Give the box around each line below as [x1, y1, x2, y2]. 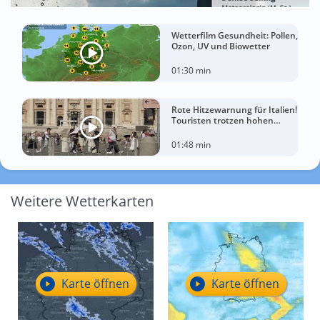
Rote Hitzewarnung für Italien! [171, 104, 297, 116]
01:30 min [171, 64, 211, 77]
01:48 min [171, 139, 211, 151]
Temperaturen [171, 125, 231, 138]
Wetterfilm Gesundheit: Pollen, [171, 29, 298, 42]
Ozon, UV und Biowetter [171, 40, 270, 53]
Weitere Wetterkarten [11, 191, 154, 211]
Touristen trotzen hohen [171, 114, 274, 127]
